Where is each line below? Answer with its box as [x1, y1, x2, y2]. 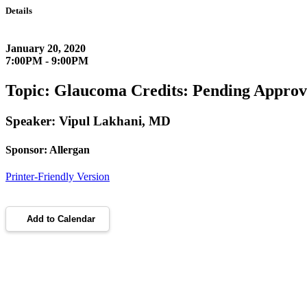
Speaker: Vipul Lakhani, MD [5, 114, 171, 129]
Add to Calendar [27, 213, 95, 224]
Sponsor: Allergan [5, 143, 90, 156]
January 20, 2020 [5, 42, 86, 55]
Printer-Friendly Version [5, 170, 110, 182]
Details [5, 5, 32, 16]
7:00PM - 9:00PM [5, 55, 88, 67]
